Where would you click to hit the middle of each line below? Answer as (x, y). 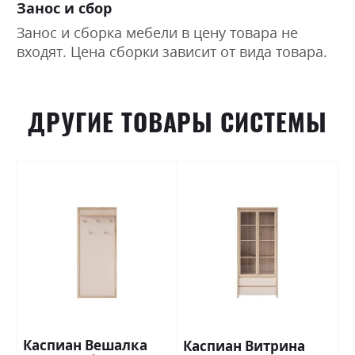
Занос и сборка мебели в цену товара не (157, 33)
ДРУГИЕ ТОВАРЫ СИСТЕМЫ (177, 122)
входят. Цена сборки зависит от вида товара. (172, 52)
